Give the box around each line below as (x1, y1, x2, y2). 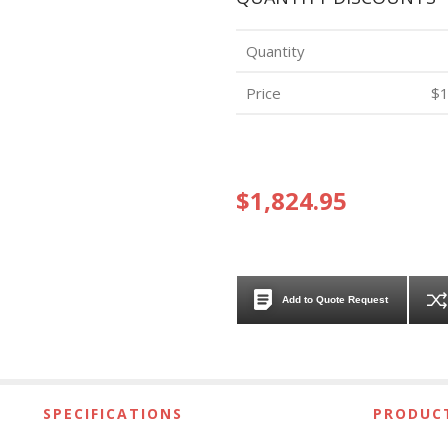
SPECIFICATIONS (43, 403, 183, 423)
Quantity (246, 40, 305, 61)
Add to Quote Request (281, 294, 388, 306)
